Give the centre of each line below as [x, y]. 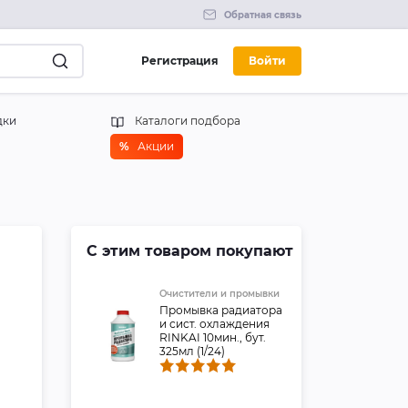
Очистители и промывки [219, 294]
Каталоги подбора [188, 121]
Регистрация [180, 61]
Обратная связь [263, 15]
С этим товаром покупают [189, 251]
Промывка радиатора [220, 310]
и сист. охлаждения [214, 324]
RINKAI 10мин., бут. [212, 337]
